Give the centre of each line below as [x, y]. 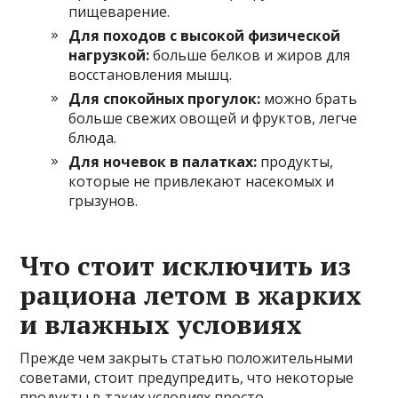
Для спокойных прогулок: [165, 99]
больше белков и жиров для [250, 56]
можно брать [309, 99]
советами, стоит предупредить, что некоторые [187, 378]
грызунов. [103, 201]
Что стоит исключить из [186, 266]
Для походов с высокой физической [205, 36]
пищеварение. [119, 12]
